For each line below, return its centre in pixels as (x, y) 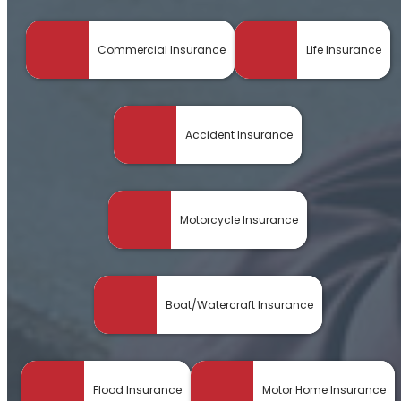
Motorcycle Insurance (239, 219)
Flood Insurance (137, 389)
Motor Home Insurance (324, 389)
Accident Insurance (239, 134)
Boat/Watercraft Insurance (239, 304)
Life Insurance (343, 49)
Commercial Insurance (161, 49)
